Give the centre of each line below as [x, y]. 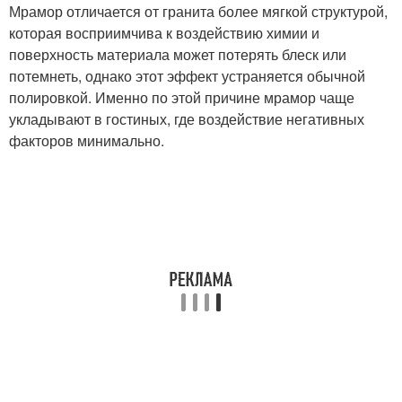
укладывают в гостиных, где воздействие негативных [187, 119]
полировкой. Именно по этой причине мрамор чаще [182, 97]
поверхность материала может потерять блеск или [178, 54]
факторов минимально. [87, 140]
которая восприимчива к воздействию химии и [164, 33]
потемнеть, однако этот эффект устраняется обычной [187, 76]
